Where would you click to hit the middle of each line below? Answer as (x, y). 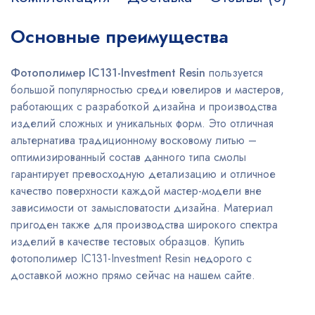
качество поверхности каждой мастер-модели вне (136, 191)
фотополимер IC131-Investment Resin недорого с (131, 259)
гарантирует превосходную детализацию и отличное (143, 174)
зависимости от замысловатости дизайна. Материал (142, 208)
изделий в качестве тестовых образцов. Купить (128, 242)
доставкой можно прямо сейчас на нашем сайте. (133, 276)
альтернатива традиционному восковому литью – (134, 141)
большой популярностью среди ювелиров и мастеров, (147, 90)
